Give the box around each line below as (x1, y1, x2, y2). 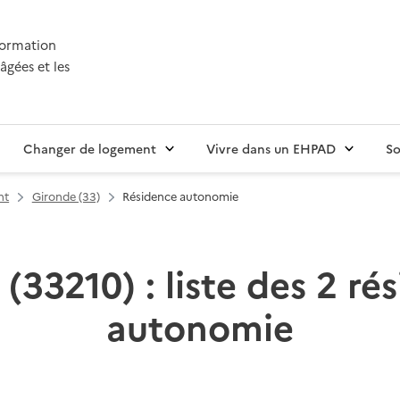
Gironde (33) (31, 188, 100, 204)
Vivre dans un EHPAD (206, 139, 336, 158)
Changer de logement (23, 139, 156, 158)
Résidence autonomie (122, 188, 239, 204)
